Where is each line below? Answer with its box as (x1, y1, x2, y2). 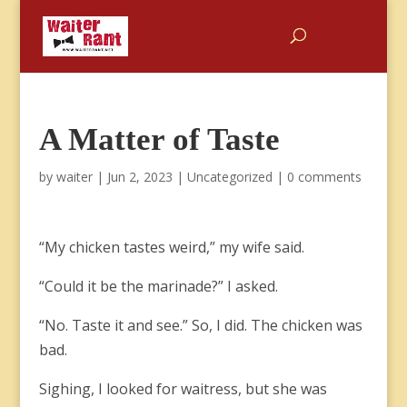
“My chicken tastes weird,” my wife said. (38, 237, 308, 257)
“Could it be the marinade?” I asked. (38, 276, 282, 296)
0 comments (286, 168, 362, 185)
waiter (55, 168, 93, 185)
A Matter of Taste (38, 122, 280, 157)
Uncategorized (186, 168, 273, 185)
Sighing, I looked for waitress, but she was (38, 379, 327, 399)
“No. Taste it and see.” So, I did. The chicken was (38, 315, 362, 335)
